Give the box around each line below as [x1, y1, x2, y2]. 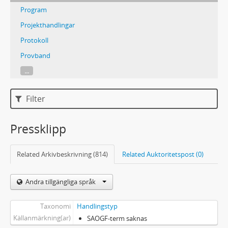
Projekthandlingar [20, 20, 75, 30]
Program [20, 5, 47, 14]
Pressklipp [10, 121, 66, 137]
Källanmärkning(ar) [13, 213, 71, 222]
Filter [24, 93, 46, 104]
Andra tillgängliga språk [25, 177, 97, 186]
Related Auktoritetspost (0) [122, 150, 204, 159]
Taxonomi [40, 202, 71, 211]
